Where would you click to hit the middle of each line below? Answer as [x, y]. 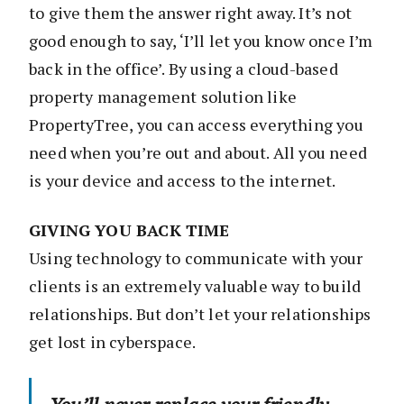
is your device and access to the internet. [183, 181]
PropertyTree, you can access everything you [196, 125]
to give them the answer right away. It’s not [190, 13]
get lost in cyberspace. [113, 342]
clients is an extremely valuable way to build [195, 286]
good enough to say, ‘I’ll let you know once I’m [201, 41]
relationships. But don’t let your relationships [200, 314]
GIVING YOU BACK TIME [129, 230]
